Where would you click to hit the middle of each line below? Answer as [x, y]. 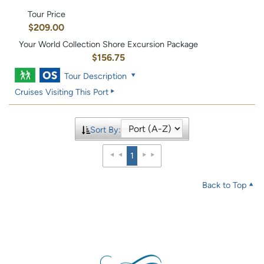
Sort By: [105, 130]
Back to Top [225, 185]
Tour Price [46, 14]
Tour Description [96, 76]
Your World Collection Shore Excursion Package [109, 44]
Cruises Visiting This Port [62, 92]
